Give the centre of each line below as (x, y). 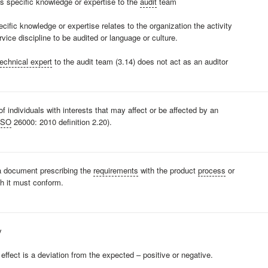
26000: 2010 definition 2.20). (62, 122)
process (212, 170)
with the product (168, 170)
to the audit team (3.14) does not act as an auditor (140, 61)
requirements (116, 170)
